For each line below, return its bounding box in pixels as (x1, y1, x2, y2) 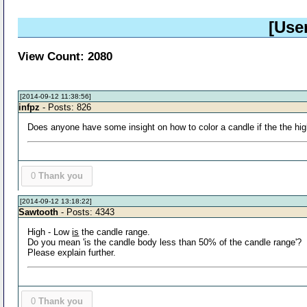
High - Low (27, 226, 73, 237)
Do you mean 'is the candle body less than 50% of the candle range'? (27, 236, 302, 247)
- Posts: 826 (40, 102, 92, 113)
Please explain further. (27, 247, 116, 258)
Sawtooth (19, 206, 59, 217)
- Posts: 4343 (58, 206, 115, 217)
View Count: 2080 (18, 49, 113, 64)
